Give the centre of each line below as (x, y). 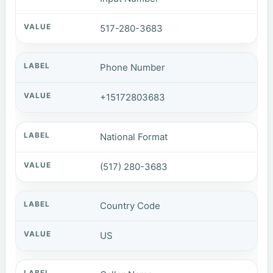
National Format (134, 136)
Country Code (130, 206)
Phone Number (133, 68)
